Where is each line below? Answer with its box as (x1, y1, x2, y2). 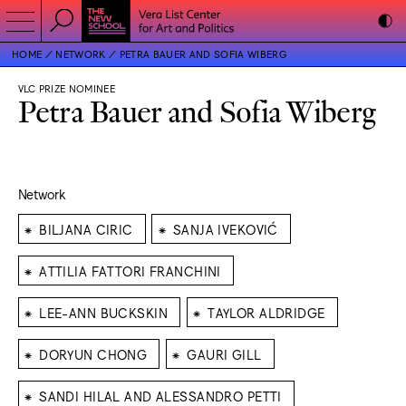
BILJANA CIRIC (39, 220, 133, 237)
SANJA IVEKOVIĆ (172, 220, 278, 237)
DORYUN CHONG (39, 345, 148, 362)
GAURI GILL (187, 345, 262, 362)
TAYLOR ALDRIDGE (208, 304, 325, 320)
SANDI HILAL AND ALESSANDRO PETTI (39, 387, 282, 403)
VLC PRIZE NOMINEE (17, 82, 116, 94)
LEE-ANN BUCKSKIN (39, 304, 168, 320)
